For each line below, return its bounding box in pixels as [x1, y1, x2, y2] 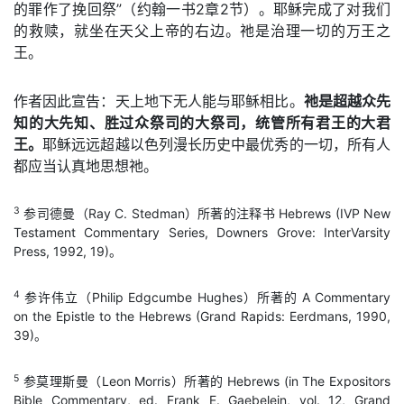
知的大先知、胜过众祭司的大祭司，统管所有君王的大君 [14, 114, 390, 132]
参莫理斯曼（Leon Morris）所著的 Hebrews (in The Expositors [19, 373, 390, 389]
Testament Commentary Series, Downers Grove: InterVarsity [14, 225, 390, 240]
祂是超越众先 [303, 92, 391, 110]
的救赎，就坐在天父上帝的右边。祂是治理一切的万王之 [14, 22, 390, 40]
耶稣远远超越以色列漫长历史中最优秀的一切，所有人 [42, 135, 391, 153]
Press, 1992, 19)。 [14, 243, 122, 259]
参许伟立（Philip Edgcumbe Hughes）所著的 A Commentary [20, 289, 390, 305]
